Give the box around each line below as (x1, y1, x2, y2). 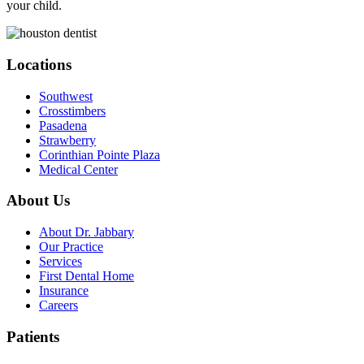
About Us (6, 192, 70, 210)
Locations (6, 55, 71, 73)
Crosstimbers (39, 103, 106, 118)
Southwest (39, 89, 93, 103)
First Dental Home (39, 269, 134, 284)
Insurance (39, 284, 89, 298)
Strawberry (39, 132, 96, 147)
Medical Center (39, 162, 118, 176)
